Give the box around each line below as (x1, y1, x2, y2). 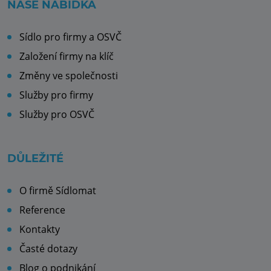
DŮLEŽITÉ (7, 152, 64, 166)
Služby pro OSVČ (19, 108, 94, 122)
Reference (19, 203, 65, 217)
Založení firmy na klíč (19, 50, 114, 64)
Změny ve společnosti (19, 69, 118, 83)
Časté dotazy (19, 242, 77, 256)
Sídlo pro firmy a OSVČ (19, 30, 122, 44)
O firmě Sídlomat (19, 184, 96, 198)
